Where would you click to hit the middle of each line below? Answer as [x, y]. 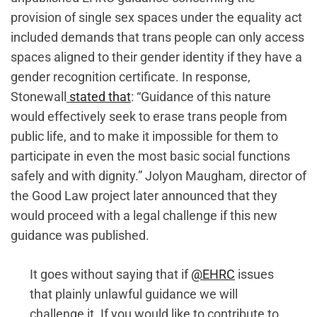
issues [254, 275]
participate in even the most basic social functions [150, 156]
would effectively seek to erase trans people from [149, 117]
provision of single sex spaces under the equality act [156, 18]
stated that [99, 97]
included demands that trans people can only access [157, 38]
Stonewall [39, 97]
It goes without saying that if [110, 275]
